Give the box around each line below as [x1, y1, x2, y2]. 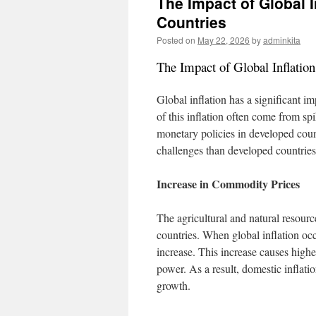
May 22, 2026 [197, 34, 250, 46]
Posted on [157, 34, 195, 46]
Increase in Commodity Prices [157, 176, 300, 192]
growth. [157, 278, 190, 293]
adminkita [263, 34, 300, 46]
